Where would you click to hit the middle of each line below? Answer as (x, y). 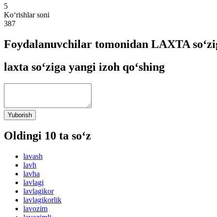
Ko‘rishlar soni (27, 15)
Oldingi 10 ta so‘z (47, 136)
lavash (33, 156)
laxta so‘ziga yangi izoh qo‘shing (84, 67)
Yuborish (20, 115)
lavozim (35, 209)
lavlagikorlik (42, 200)
